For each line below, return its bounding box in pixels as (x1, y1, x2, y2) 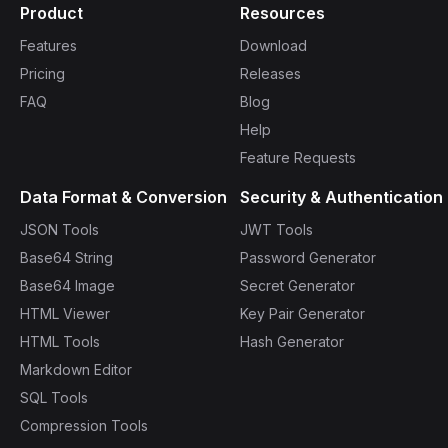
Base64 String (20, 248, 113, 266)
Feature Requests (240, 148, 356, 166)
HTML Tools (20, 332, 100, 350)
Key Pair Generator (240, 304, 365, 322)
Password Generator (240, 248, 376, 266)
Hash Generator (240, 332, 344, 350)
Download (240, 36, 307, 54)
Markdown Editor (20, 360, 132, 378)
